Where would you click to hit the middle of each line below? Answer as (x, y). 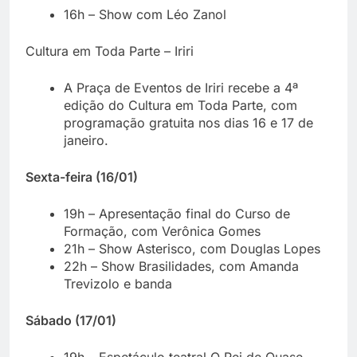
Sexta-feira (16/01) (82, 177)
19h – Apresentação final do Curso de (177, 213)
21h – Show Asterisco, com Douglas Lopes (192, 248)
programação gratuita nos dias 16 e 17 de (188, 122)
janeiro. (86, 140)
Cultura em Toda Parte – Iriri (110, 51)
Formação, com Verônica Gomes (162, 231)
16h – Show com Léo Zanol (145, 14)
